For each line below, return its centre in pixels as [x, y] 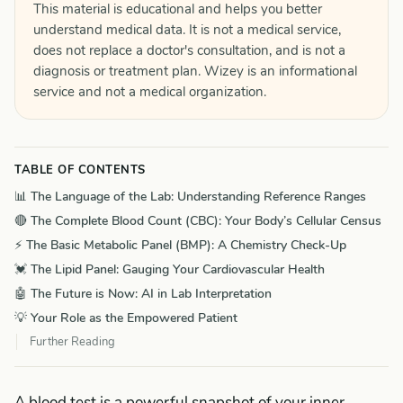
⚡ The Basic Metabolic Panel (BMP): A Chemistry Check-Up [180, 245]
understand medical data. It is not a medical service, [187, 30]
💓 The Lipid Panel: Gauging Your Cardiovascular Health [170, 269]
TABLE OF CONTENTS [80, 170]
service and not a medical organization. [150, 92]
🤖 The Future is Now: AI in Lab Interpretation [143, 294]
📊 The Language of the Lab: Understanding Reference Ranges [190, 197]
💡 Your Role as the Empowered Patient [126, 318]
